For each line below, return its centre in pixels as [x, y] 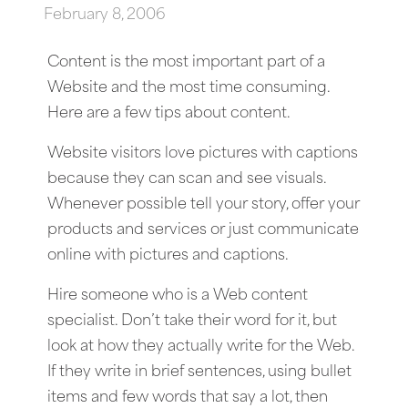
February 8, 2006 [105, 15]
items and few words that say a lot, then [188, 398]
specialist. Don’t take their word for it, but [192, 321]
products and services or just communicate [203, 230]
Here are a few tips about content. [169, 113]
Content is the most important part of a [186, 62]
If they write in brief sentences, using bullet [199, 372]
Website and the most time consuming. [189, 88]
